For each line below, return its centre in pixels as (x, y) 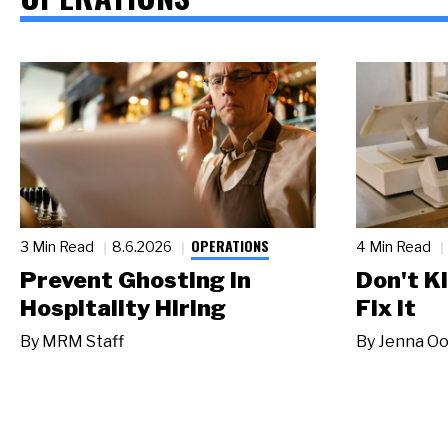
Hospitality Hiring (123, 308)
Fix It (386, 308)
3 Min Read (58, 247)
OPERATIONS (229, 245)
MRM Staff (83, 341)
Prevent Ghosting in (135, 280)
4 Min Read (395, 247)
